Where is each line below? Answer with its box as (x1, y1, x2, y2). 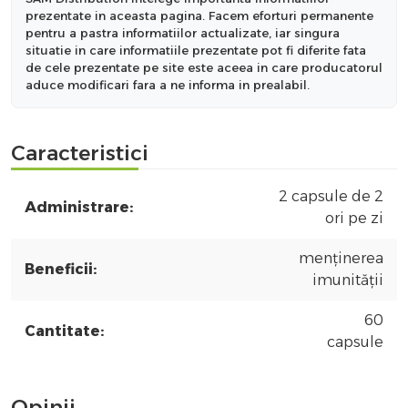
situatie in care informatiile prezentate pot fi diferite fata (25, 42, 366, 57)
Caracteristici (11, 139, 148, 166)
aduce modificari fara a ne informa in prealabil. (25, 76, 310, 92)
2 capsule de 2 (279, 187, 383, 205)
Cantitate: (25, 321, 104, 340)
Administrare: (25, 198, 133, 216)
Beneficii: (25, 260, 97, 278)
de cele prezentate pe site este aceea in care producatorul (25, 59, 382, 75)
